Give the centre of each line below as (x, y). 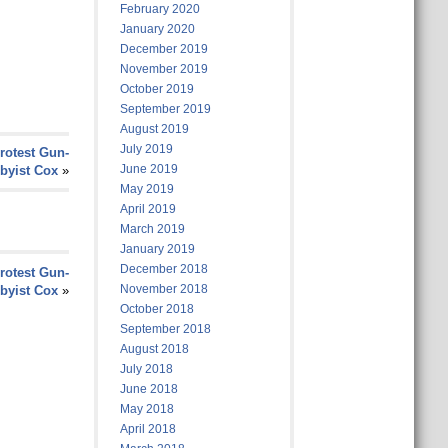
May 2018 (146, 409)
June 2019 (148, 169)
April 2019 (147, 209)
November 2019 (163, 69)
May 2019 (146, 189)
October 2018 (156, 309)
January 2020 (157, 29)
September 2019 (165, 109)
